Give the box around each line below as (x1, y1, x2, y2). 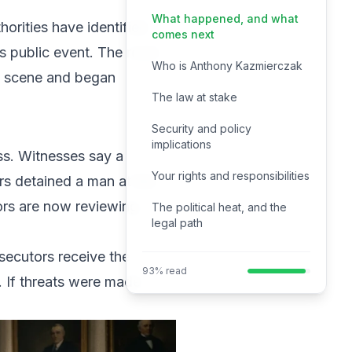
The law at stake (152, 90, 237, 104)
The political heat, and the (152, 200, 287, 214)
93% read (142, 265, 187, 277)
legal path (152, 216, 203, 230)
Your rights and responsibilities (152, 169, 310, 183)
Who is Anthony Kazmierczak (152, 59, 302, 73)
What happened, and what (152, 12, 299, 26)
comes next (152, 27, 214, 42)
